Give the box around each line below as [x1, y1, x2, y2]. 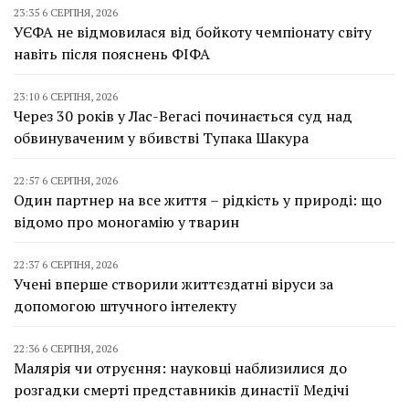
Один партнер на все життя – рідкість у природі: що [14, 189, 382, 210]
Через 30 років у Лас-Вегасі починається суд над [14, 105, 352, 126]
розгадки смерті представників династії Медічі [14, 379, 349, 400]
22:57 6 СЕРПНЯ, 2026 [14, 173, 118, 187]
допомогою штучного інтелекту [14, 295, 236, 316]
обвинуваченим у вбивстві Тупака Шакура [14, 127, 309, 148]
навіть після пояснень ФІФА [14, 43, 210, 64]
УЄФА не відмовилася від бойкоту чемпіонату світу [14, 21, 372, 42]
